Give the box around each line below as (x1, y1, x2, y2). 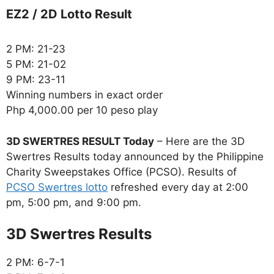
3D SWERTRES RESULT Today (6, 135, 154, 147)
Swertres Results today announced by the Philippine (6, 150, 264, 163)
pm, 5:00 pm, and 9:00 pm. (6, 196, 141, 209)
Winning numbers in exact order (6, 89, 163, 102)
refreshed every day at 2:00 (108, 180, 248, 193)
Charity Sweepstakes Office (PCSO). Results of (6, 165, 237, 178)
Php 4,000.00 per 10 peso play (6, 104, 158, 117)
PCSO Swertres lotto (6, 180, 108, 193)
